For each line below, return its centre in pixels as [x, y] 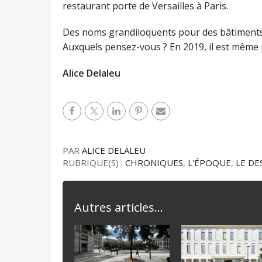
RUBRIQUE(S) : [94, 163]
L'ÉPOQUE [209, 163]
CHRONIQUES [154, 163]
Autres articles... [119, 207]
